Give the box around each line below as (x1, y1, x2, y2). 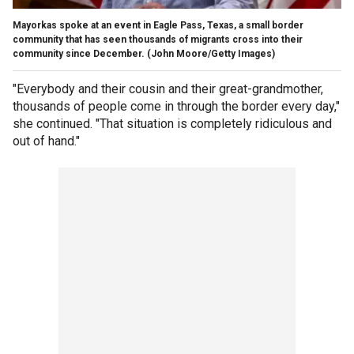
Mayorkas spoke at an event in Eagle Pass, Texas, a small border (13, 19, 303, 31)
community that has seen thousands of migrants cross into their (13, 33, 303, 45)
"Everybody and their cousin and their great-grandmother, (13, 81, 323, 96)
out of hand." (13, 133, 80, 149)
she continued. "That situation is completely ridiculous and (13, 115, 332, 131)
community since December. (13, 47, 145, 59)
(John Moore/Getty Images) (147, 47, 275, 59)
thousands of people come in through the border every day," (13, 98, 340, 114)
